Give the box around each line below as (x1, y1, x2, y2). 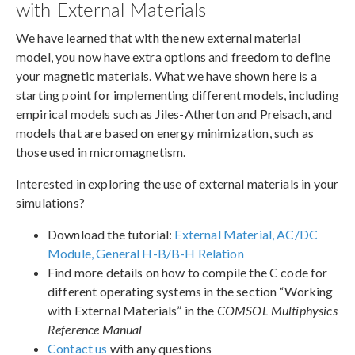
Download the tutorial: (48, 226, 175, 242)
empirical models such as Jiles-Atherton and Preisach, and (16, 105, 333, 121)
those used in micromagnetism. (16, 143, 186, 159)
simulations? (16, 194, 85, 210)
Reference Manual (48, 321, 143, 337)
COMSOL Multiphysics (216, 302, 338, 318)
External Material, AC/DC (174, 226, 319, 242)
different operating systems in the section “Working (48, 283, 334, 299)
